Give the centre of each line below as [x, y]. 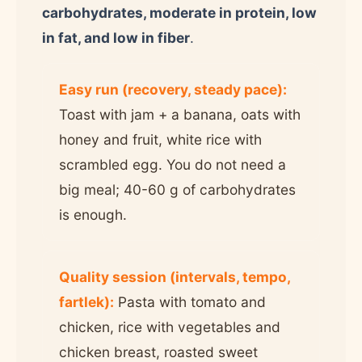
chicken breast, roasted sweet [158, 351]
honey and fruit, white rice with [160, 139]
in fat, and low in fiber [116, 37]
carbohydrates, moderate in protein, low [179, 12]
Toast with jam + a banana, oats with [180, 114]
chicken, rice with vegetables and [170, 326]
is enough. [93, 214]
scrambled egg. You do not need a [173, 164]
